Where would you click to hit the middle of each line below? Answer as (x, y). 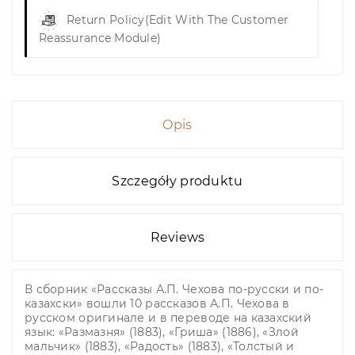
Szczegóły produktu (177, 181)
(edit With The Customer (217, 20)
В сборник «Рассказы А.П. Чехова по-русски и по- (174, 290)
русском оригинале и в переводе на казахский (168, 318)
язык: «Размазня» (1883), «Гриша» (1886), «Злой (162, 332)
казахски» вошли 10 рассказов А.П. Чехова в (157, 304)
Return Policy (106, 20)
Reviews (177, 238)
